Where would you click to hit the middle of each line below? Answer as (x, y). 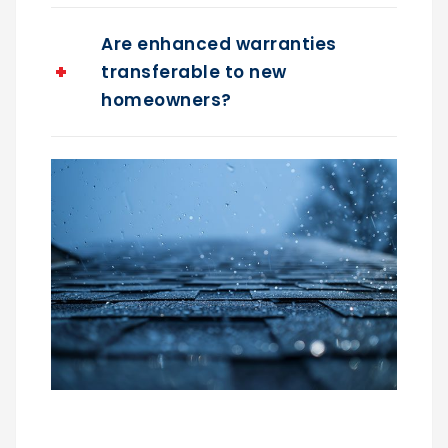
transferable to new (194, 72)
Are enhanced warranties (219, 44)
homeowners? (166, 100)
